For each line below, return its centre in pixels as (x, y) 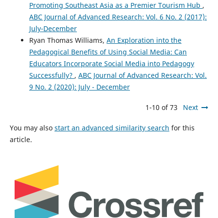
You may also (32, 128)
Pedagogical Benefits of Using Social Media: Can (108, 52)
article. (21, 140)
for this (182, 128)
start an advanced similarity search (112, 128)
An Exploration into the (144, 40)
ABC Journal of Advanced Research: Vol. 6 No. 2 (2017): (118, 17)
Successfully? (52, 75)
